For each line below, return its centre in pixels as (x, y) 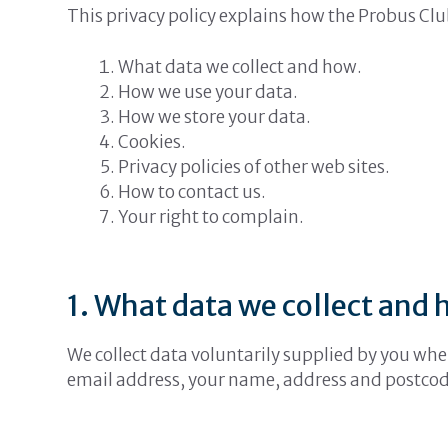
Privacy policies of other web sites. (254, 166)
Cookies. (152, 141)
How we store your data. (215, 116)
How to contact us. (192, 191)
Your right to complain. (211, 216)
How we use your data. (208, 91)
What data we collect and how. (240, 66)
